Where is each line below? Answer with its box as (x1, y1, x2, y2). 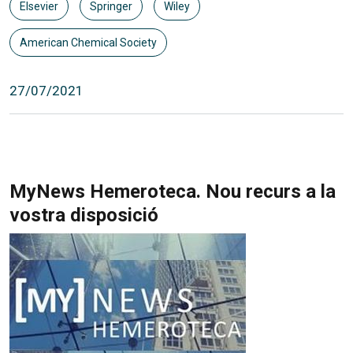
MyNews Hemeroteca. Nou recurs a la (9, 180, 336, 203)
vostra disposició (9, 203, 158, 226)
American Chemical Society (20, 35, 157, 49)
